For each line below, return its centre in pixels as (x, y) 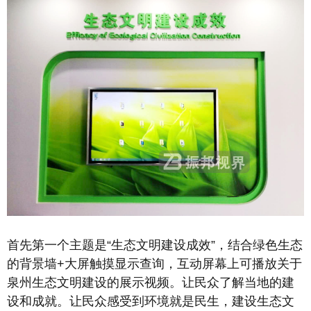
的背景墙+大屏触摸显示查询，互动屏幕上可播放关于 (154, 263)
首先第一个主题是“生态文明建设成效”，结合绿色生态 (155, 245)
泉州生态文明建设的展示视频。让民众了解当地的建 (151, 282)
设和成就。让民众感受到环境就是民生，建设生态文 (151, 301)
